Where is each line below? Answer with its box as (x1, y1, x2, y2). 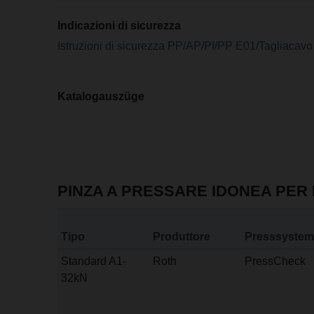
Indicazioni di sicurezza (57, 20, 182, 32)
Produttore (153, 231, 210, 243)
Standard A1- (61, 255, 126, 268)
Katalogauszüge (57, 90, 145, 102)
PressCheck (245, 255, 306, 268)
